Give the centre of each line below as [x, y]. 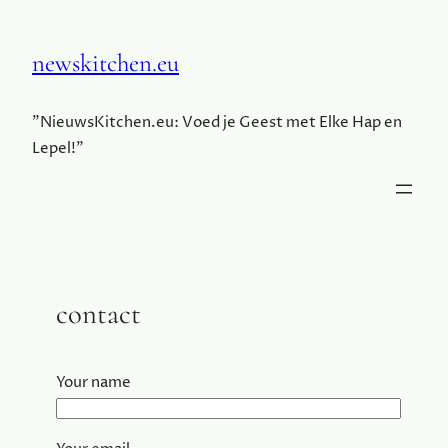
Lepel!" [58, 148]
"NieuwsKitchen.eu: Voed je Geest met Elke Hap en [217, 122]
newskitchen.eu [105, 62]
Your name [93, 382]
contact [98, 313]
